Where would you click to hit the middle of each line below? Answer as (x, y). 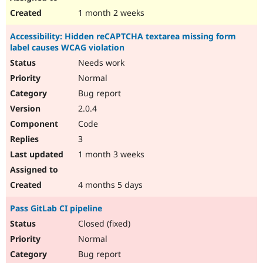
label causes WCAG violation (67, 48)
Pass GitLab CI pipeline (56, 208)
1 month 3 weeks (110, 154)
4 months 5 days (109, 185)
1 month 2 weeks (110, 13)
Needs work (100, 63)
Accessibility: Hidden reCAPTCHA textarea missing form (123, 36)
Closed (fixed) (103, 224)
